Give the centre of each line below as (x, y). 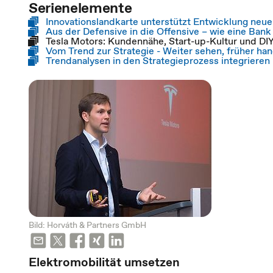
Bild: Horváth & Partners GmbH (87, 225)
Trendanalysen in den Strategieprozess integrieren (158, 60)
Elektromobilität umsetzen (104, 262)
